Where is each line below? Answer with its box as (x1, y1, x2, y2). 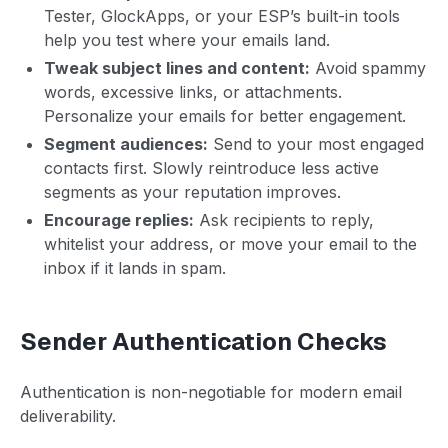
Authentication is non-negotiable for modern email (20, 381, 402, 402)
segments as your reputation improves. (44, 181, 341, 202)
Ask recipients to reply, (194, 209, 374, 230)
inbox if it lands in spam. (44, 257, 226, 278)
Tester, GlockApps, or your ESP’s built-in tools (44, 5, 400, 26)
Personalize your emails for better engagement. (44, 105, 406, 126)
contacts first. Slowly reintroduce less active (44, 157, 379, 178)
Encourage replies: (44, 209, 194, 230)
